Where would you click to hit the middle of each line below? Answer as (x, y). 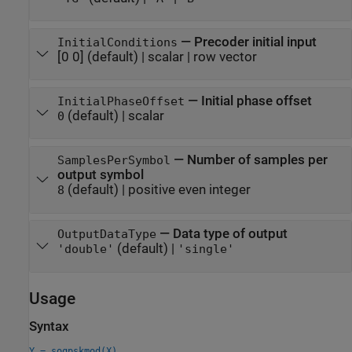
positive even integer (189, 190)
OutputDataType (106, 235)
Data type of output (230, 234)
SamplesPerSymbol (114, 161)
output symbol (100, 175)
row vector (225, 57)
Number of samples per (257, 160)
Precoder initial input (255, 42)
